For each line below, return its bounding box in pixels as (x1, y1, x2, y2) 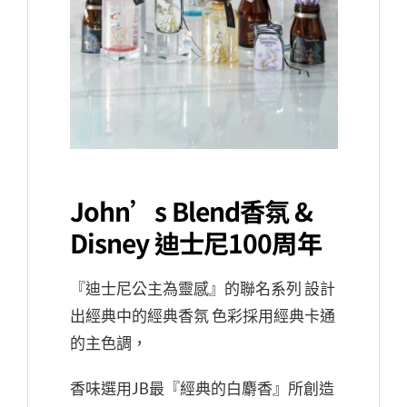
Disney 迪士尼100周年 (69, 223, 322, 262)
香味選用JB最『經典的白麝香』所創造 (69, 378, 334, 398)
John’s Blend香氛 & (69, 192, 313, 230)
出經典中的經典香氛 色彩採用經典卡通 (69, 305, 335, 325)
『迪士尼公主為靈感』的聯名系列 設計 (69, 278, 335, 298)
